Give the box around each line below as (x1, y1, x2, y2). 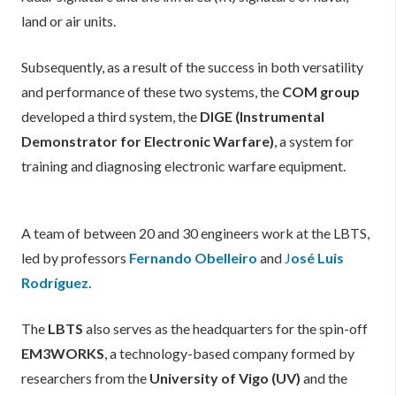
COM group (282, 83, 360, 101)
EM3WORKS (21, 345, 104, 362)
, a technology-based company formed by (104, 345, 354, 362)
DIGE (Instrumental (200, 108, 324, 126)
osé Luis (291, 249, 344, 267)
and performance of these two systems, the (21, 83, 282, 101)
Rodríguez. (21, 274, 92, 292)
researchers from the (21, 369, 149, 387)
